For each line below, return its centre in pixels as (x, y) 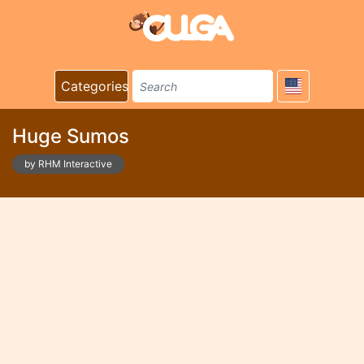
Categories (95, 86)
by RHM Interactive (68, 164)
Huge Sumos (71, 136)
